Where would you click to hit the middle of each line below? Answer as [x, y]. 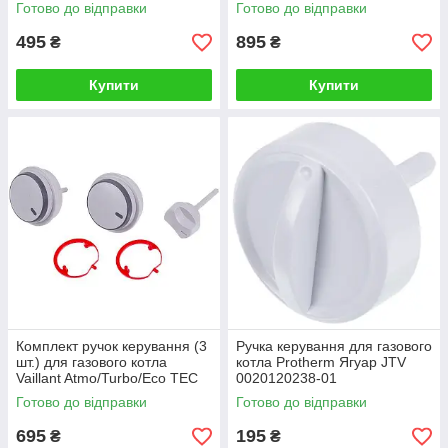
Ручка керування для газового [334, 346]
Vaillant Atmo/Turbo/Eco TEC [107, 378]
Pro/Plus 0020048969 [84, 394]
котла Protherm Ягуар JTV [321, 362]
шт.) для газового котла [91, 362]
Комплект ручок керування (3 [111, 346]
